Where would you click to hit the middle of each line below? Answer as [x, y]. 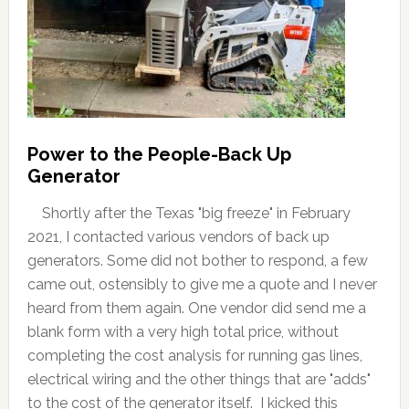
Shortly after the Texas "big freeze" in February [189, 213]
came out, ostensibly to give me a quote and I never [202, 284]
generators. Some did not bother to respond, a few [197, 260]
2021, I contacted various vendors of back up [178, 236]
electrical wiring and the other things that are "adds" [199, 379]
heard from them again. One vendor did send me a [196, 308]
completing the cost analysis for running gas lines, [194, 355]
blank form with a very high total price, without [183, 331]
